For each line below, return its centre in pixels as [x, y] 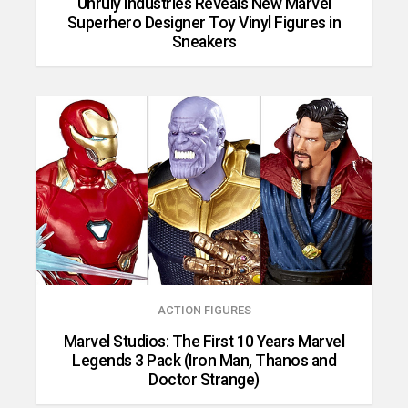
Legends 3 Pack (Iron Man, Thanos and [204, 361]
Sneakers [204, 41]
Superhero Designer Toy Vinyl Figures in [204, 22]
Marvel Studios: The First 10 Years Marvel [204, 342]
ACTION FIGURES [204, 311]
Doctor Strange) [204, 380]
